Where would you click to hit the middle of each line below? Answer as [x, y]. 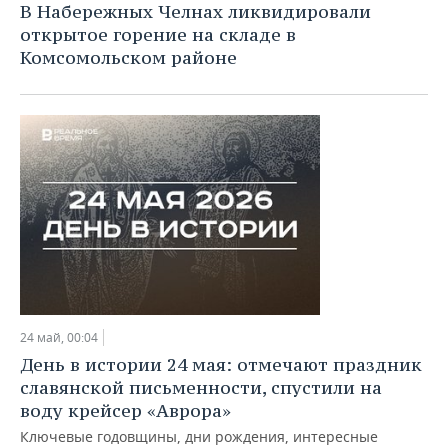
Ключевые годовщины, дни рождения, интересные [199, 436]
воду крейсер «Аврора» [125, 410]
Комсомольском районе [128, 57]
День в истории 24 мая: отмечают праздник [221, 364]
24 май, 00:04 [59, 337]
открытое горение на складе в [158, 34]
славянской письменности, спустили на [201, 387]
